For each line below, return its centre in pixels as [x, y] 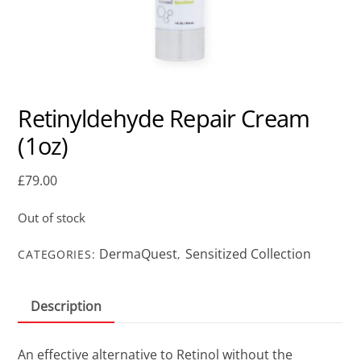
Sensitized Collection [248, 253]
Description [66, 307]
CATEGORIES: [59, 254]
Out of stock [52, 217]
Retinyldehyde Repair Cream [164, 118]
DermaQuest [139, 253]
